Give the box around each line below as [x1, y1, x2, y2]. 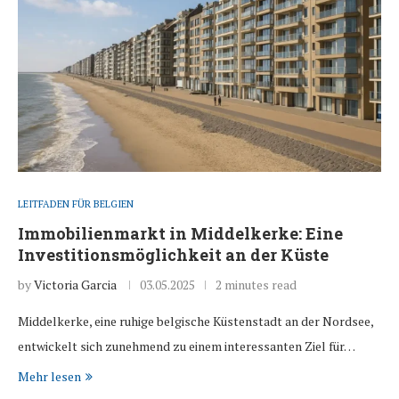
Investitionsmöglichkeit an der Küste [18, 244, 329, 266]
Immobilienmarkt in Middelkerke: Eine [18, 223, 343, 245]
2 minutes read [216, 276, 297, 294]
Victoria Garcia [34, 276, 117, 294]
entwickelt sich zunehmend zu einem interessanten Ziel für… [18, 338, 355, 355]
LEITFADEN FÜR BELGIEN [18, 198, 134, 211]
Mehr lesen [18, 368, 81, 386]
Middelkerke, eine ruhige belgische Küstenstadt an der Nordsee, [18, 313, 373, 330]
